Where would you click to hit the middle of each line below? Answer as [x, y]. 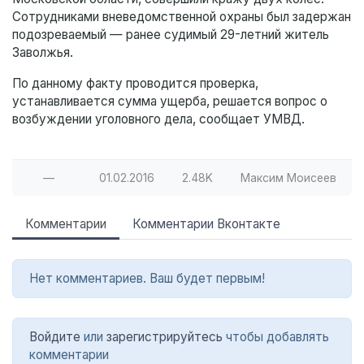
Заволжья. [43, 53]
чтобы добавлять [276, 337]
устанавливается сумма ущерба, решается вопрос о [170, 102]
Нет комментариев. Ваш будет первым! [147, 279]
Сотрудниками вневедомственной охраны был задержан [182, 17]
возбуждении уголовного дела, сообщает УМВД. [158, 119]
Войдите [55, 337]
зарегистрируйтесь [165, 337]
